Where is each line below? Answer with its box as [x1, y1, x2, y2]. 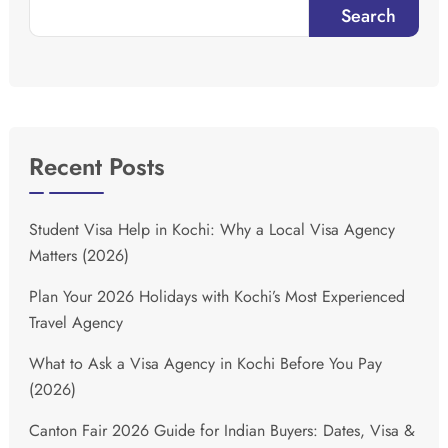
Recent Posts [29, 148, 165, 184]
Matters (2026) [29, 243, 129, 267]
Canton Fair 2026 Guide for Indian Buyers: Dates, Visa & [29, 418, 415, 442]
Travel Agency [29, 310, 123, 334]
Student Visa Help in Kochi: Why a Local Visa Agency [29, 217, 395, 241]
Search [341, 2, 396, 29]
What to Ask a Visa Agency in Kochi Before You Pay [29, 351, 382, 375]
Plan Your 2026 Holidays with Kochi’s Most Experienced [29, 284, 405, 308]
